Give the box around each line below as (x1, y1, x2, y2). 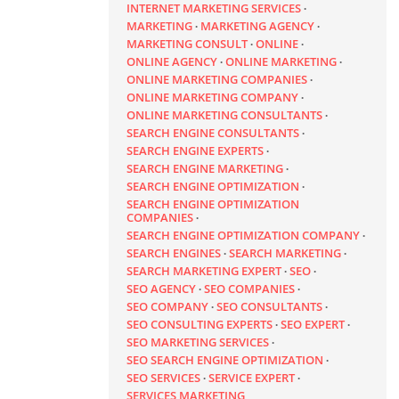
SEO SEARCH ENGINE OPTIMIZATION (126, 352, 323, 369)
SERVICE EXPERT (208, 370, 295, 387)
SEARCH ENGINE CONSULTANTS (126, 125, 299, 142)
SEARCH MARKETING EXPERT (126, 263, 281, 280)
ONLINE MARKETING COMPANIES (126, 71, 307, 88)
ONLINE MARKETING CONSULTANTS (126, 107, 322, 124)
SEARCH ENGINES (126, 245, 221, 262)
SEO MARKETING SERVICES (126, 334, 269, 351)
